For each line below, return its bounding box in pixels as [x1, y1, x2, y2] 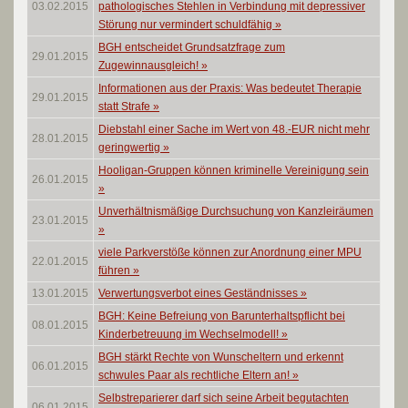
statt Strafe [98, 100, 153, 113]
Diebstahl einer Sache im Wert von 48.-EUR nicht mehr [98, 123, 370, 136]
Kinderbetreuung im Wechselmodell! [98, 328, 281, 341]
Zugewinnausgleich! [98, 59, 201, 72]
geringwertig [98, 141, 163, 154]
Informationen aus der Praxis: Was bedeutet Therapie [98, 82, 362, 95]
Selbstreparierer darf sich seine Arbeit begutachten [98, 392, 349, 404]
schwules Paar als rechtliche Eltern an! [98, 369, 292, 382]
